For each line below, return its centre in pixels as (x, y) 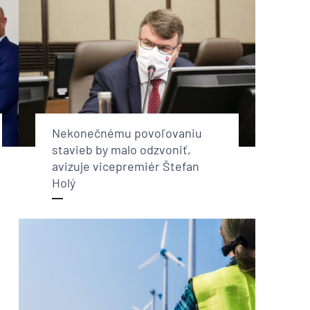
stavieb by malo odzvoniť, (121, 149)
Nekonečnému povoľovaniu (127, 133)
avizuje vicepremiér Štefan (125, 166)
